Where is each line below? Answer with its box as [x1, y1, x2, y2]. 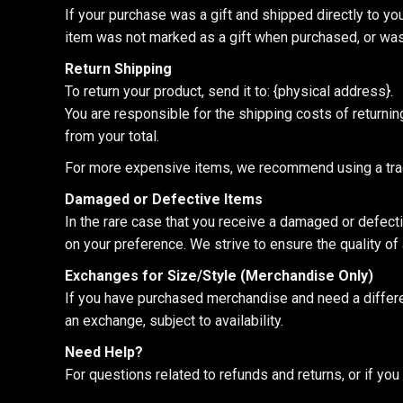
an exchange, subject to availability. [65, 312, 283, 329]
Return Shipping [65, 60, 172, 77]
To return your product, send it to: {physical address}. [65, 83, 393, 100]
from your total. [65, 128, 159, 145]
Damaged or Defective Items [65, 191, 263, 208]
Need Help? [65, 344, 143, 361]
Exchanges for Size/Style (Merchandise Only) [65, 267, 373, 284]
